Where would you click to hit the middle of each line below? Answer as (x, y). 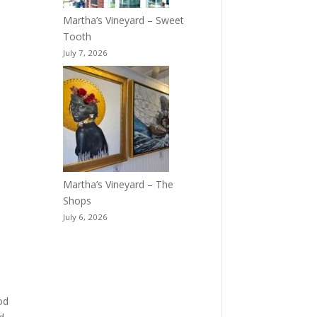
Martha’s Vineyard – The (119, 185)
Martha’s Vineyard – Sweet (124, 21)
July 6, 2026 (86, 217)
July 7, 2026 (86, 53)
